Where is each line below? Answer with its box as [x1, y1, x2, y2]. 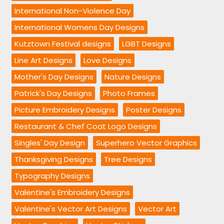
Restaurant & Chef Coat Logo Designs [14, 121, 157, 132]
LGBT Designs [122, 38, 171, 49]
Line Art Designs [14, 55, 73, 66]
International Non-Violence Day [14, 5, 131, 16]
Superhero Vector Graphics [96, 137, 197, 148]
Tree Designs [104, 154, 152, 165]
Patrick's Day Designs [14, 88, 92, 99]
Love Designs [83, 55, 132, 66]
